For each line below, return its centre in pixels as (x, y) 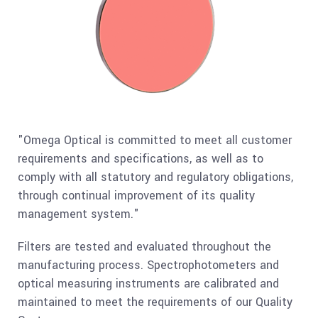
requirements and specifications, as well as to (141, 159)
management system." (78, 214)
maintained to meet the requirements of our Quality (155, 302)
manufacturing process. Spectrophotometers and (148, 265)
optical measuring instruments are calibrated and (148, 284)
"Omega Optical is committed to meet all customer (155, 140)
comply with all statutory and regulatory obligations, (155, 177)
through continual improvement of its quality (136, 196)
